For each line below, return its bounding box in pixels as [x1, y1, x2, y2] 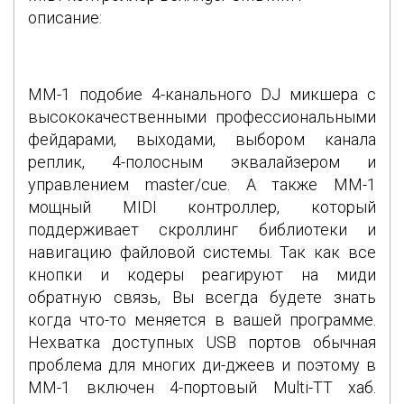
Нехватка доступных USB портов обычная [28, 332, 376, 352]
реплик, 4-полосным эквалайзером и [28, 151, 376, 171]
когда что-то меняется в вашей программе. [28, 309, 376, 329]
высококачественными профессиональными [28, 106, 376, 126]
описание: [28, 7, 102, 27]
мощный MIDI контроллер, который [28, 197, 376, 216]
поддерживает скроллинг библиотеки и [28, 219, 376, 239]
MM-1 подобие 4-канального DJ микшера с [28, 84, 376, 104]
